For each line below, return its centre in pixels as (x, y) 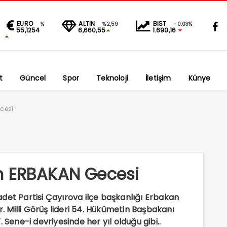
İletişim (158, 78)
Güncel (33, 78)
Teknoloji (112, 78)
